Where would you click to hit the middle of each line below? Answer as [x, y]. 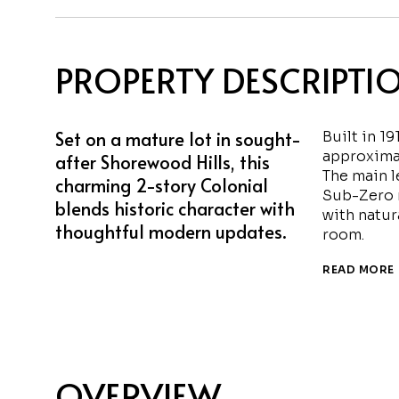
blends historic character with [175, 208]
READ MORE [358, 269]
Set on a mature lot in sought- [178, 139]
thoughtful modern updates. [171, 232]
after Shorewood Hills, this [163, 162]
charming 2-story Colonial [162, 185]
